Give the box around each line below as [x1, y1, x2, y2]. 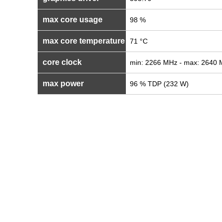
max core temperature [41, 37, 125, 45]
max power [41, 79, 84, 88]
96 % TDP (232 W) [130, 80, 189, 88]
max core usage [41, 15, 103, 24]
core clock [41, 58, 82, 66]
